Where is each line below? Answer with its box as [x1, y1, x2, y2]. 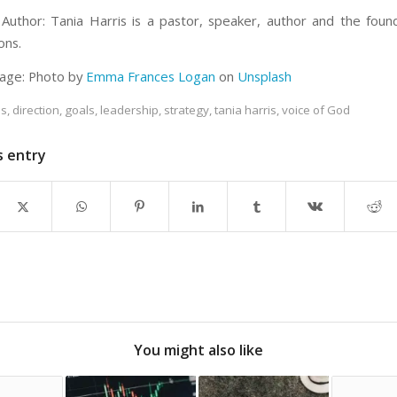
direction [12, 101, 59, 118]
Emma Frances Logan [86, 67, 215, 86]
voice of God [282, 101, 350, 118]
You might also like [134, 339, 263, 360]
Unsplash [237, 67, 292, 86]
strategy [164, 101, 209, 118]
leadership [100, 101, 159, 118]
